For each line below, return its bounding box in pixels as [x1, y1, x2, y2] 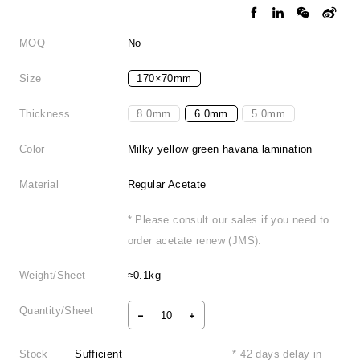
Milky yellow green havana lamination [127, 142, 313, 155]
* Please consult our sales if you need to [127, 213, 329, 226]
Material [18, 178, 59, 190]
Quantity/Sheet [18, 305, 94, 317]
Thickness [18, 107, 71, 120]
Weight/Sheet [18, 269, 86, 282]
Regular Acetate [127, 178, 207, 190]
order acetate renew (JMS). [127, 234, 262, 247]
